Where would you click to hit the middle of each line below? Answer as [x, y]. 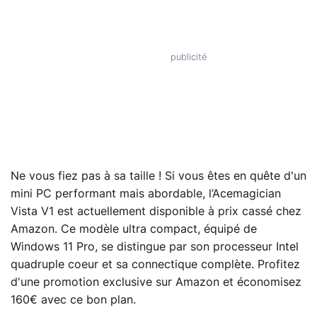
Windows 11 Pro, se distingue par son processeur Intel [155, 247]
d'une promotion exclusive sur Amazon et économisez [156, 283]
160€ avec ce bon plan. [73, 300]
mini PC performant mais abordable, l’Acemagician [146, 194]
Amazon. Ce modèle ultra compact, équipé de [134, 230]
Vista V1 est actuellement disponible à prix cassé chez [156, 212]
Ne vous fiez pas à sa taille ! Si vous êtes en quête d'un [158, 177]
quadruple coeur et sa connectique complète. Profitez [155, 265]
